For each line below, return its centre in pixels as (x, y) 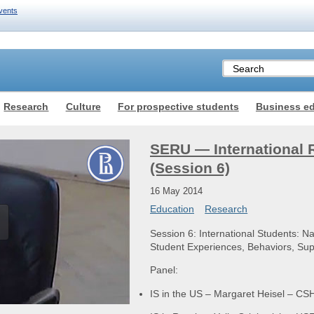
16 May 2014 (176, 191)
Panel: (164, 270)
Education (172, 209)
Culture (83, 106)
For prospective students (178, 106)
